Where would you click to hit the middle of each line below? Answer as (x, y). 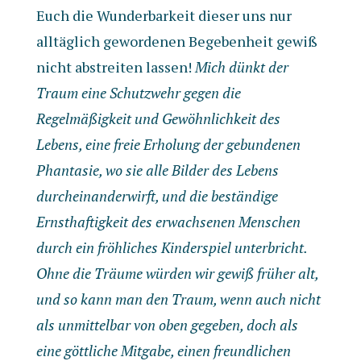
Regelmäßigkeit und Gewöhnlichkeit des (158, 118)
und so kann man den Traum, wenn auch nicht (178, 299)
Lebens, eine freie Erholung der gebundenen (168, 144)
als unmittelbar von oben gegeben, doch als (167, 325)
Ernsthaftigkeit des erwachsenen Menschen (168, 222)
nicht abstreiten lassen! (115, 67)
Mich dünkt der (241, 67)
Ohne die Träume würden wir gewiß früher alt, (177, 273)
